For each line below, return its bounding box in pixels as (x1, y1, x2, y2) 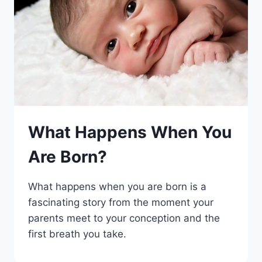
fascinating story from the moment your (28, 196, 213, 209)
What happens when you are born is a (28, 181, 206, 193)
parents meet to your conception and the (28, 212, 220, 225)
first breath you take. (28, 228, 126, 240)
